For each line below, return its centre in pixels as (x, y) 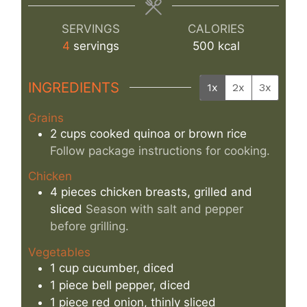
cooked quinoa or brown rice (168, 133)
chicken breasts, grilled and (176, 192)
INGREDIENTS (74, 87)
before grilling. (89, 226)
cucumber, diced (128, 268)
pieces (79, 192)
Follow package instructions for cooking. (160, 150)
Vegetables (59, 252)
